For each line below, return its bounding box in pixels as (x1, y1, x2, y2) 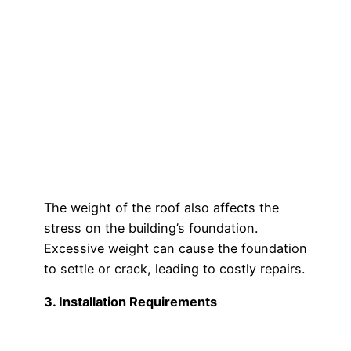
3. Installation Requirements (44, 294, 217, 310)
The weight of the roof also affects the (44, 200, 279, 216)
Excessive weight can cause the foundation (44, 241, 307, 257)
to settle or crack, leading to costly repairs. (44, 261, 305, 277)
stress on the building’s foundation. (44, 220, 258, 237)
